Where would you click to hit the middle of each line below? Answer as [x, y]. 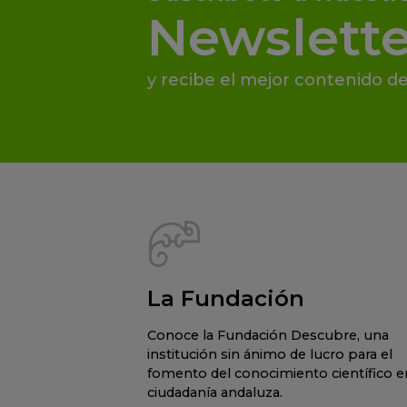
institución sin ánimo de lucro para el [269, 354]
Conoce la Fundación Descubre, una [268, 335]
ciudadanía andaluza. [214, 392]
